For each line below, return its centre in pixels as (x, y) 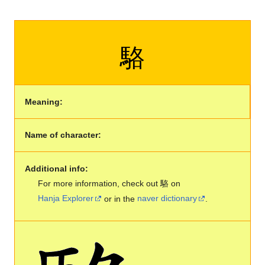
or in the (120, 198)
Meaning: (43, 101)
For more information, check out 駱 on (109, 183)
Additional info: (56, 168)
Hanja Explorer (66, 198)
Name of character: (63, 135)
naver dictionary (167, 198)
